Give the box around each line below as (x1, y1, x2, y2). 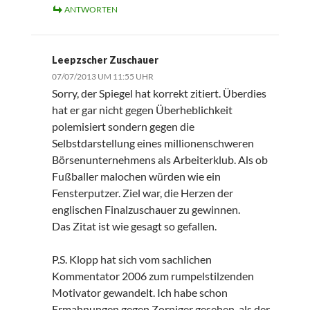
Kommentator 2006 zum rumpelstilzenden (51, 269, 254, 283)
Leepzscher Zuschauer (51, 54, 158, 66)
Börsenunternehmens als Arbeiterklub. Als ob (51, 153, 268, 167)
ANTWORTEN (64, 4, 118, 15)
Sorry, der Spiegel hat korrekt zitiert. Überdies (51, 86, 266, 100)
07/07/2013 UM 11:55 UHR (51, 71, 154, 82)
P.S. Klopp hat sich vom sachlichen (51, 253, 212, 266)
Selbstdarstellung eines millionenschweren (51, 136, 254, 150)
